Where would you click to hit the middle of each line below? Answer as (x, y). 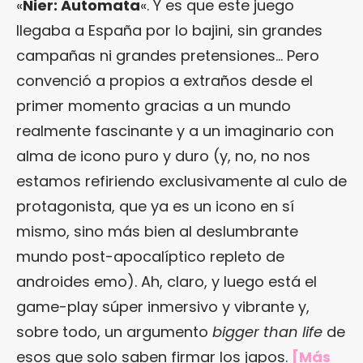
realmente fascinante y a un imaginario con (175, 130)
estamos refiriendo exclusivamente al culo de (181, 181)
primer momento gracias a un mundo (154, 105)
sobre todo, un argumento (114, 331)
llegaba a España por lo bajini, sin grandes (169, 30)
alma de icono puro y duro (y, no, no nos (163, 156)
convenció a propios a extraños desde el (164, 80)
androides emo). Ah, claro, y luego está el (167, 281)
